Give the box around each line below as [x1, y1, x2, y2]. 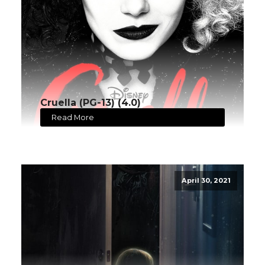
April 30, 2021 [181, 176, 231, 185]
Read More [51, 112, 95, 122]
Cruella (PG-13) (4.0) [40, 96, 141, 108]
